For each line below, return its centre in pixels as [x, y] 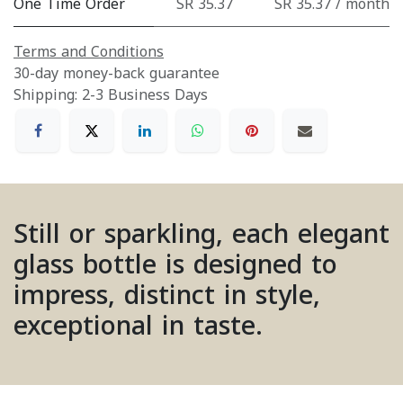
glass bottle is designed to [175, 265]
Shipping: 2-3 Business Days [111, 94]
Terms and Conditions [89, 51]
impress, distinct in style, [167, 296]
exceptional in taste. [143, 327]
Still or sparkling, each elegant [201, 235]
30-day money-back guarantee [116, 73]
